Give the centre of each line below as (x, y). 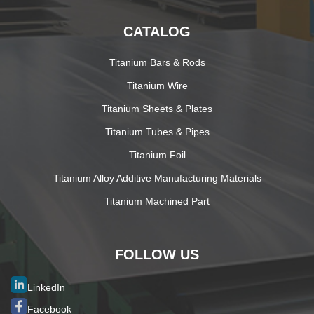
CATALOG (157, 32)
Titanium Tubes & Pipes (157, 132)
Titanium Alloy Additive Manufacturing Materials (157, 178)
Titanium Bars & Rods (157, 63)
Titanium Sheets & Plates (157, 109)
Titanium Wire (157, 86)
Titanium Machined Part (157, 202)
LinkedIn (46, 287)
